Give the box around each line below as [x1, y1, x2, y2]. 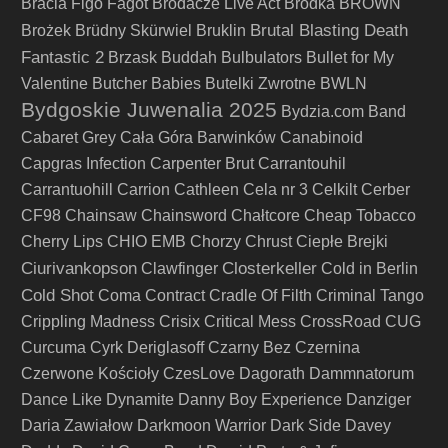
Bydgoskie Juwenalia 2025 [21, 98, 277, 122]
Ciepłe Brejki [296, 233, 388, 250]
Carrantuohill [21, 181, 113, 198]
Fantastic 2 [21, 47, 104, 67]
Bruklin [196, 22, 246, 39]
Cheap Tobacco [304, 207, 416, 224]
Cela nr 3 [243, 181, 308, 198]
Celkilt [312, 181, 357, 198]
